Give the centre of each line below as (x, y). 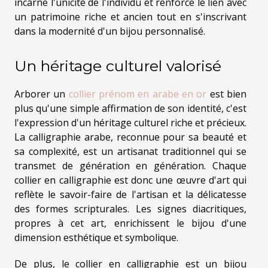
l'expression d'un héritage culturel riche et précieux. (130, 123)
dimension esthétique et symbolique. (96, 238)
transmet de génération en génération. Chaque (130, 166)
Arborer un (42, 94)
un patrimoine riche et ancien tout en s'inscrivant (130, 16)
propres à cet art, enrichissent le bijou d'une (130, 223)
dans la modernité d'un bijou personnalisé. (110, 31)
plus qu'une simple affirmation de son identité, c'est (130, 109)
